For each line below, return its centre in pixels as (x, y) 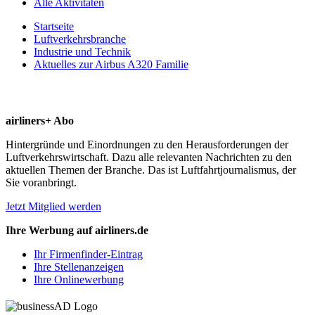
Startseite (54, 26)
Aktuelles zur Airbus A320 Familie (111, 64)
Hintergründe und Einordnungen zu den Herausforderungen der (147, 144)
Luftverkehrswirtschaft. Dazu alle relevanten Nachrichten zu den (149, 157)
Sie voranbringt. (41, 182)
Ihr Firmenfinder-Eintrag (88, 254)
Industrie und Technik (82, 51)
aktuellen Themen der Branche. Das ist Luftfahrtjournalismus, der (151, 169)
